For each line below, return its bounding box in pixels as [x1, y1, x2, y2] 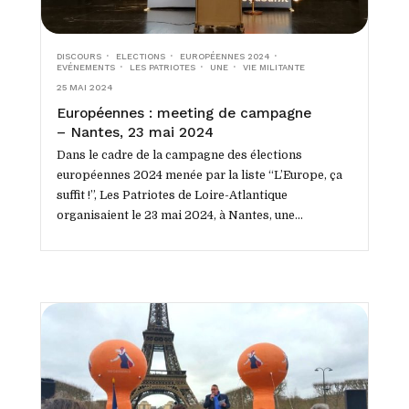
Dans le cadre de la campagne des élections [56, 148, 302, 162]
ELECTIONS [115, 50, 165, 61]
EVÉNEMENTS [56, 61, 115, 72]
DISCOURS [56, 50, 101, 61]
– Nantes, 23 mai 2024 [56, 123, 214, 141]
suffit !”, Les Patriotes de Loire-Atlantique [56, 188, 288, 202]
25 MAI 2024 [56, 81, 112, 92]
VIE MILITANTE [242, 61, 305, 72]
